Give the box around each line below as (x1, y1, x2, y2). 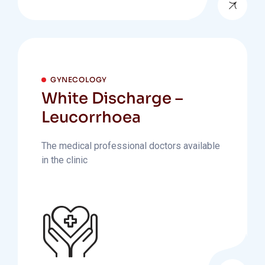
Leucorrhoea (41, 108, 141, 127)
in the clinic (41, 154, 88, 166)
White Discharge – (41, 89, 183, 108)
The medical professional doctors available (41, 140, 220, 151)
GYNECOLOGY (50, 75, 107, 84)
